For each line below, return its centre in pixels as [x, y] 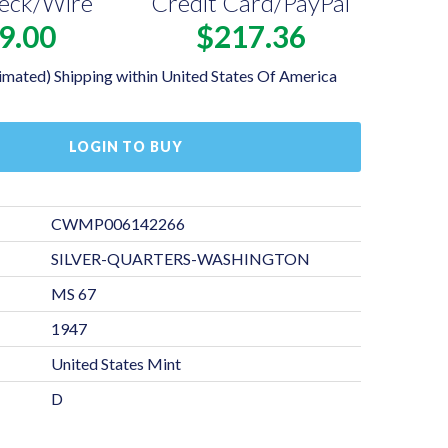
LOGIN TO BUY [126, 146]
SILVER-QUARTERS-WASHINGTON [180, 258]
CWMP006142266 [117, 223]
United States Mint [115, 363]
